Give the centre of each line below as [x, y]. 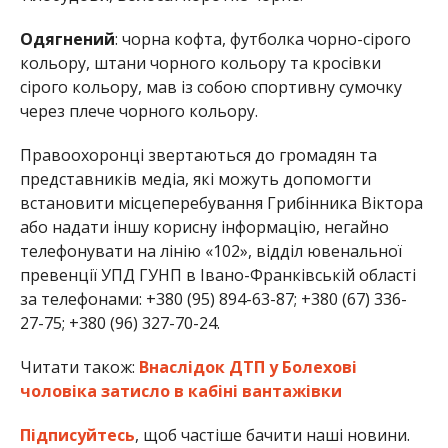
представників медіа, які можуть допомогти [195, 178]
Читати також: [79, 366]
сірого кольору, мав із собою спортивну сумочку [210, 86]
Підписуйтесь [77, 434]
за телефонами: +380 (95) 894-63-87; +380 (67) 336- [213, 298]
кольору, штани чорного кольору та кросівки [200, 62]
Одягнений [67, 38]
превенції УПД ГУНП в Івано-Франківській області [217, 274]
